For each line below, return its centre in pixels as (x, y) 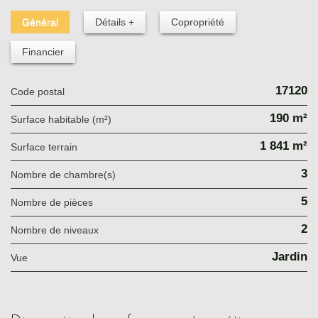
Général (40, 22)
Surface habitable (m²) (64, 119)
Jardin (290, 256)
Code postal (41, 91)
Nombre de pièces (55, 202)
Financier (43, 51)
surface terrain (47, 147)
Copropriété (198, 22)
